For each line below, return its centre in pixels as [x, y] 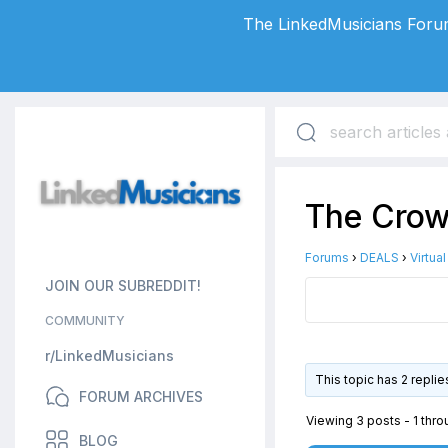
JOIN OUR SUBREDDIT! [123, 285]
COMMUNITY [85, 320]
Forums [327, 257]
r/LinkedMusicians [109, 355]
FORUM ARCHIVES [141, 396]
